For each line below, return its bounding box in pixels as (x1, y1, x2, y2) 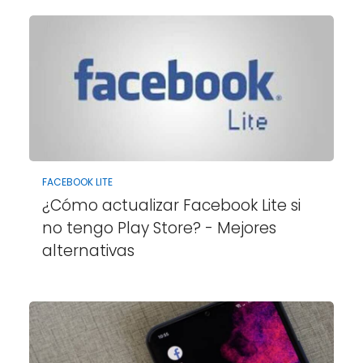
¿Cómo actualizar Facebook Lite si (41, 194, 301, 216)
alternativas (41, 239, 135, 262)
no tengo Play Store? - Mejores (41, 216, 276, 239)
